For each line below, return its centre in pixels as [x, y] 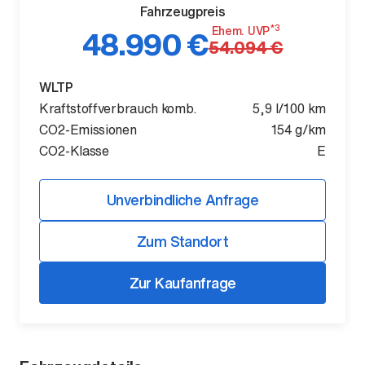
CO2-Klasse [74, 151]
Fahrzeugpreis [182, 11]
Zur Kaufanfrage [182, 283]
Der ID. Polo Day [112, 184]
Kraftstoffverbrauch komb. [118, 108]
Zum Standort [182, 241]
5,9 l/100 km [288, 108]
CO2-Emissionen [88, 130]
